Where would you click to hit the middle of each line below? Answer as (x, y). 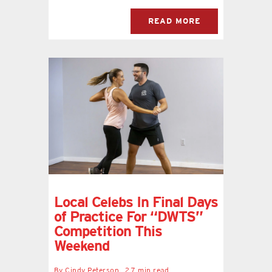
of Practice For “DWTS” (128, 217)
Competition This (108, 231)
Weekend (81, 246)
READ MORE (175, 21)
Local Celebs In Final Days (136, 202)
